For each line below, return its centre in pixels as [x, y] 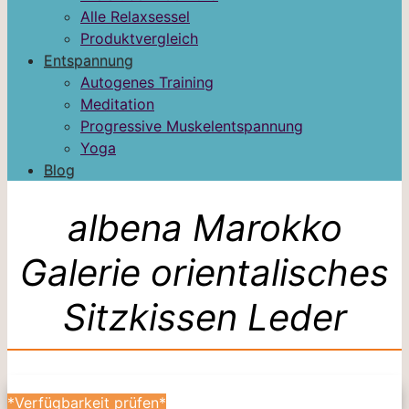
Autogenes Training [147, 82]
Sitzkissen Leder [204, 317]
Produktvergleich [139, 38]
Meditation [117, 104]
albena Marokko [204, 227]
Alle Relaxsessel [135, 16]
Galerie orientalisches [204, 272]
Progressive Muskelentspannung [192, 126]
